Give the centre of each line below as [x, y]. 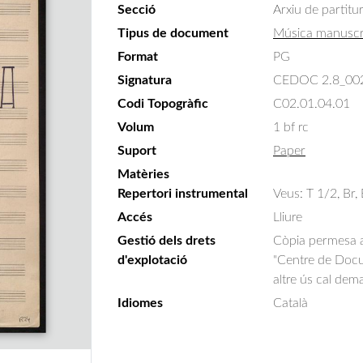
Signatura [145, 80]
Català [290, 303]
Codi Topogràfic [163, 104]
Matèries [143, 174]
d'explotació [152, 260]
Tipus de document [173, 33]
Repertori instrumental [183, 194]
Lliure [288, 217]
